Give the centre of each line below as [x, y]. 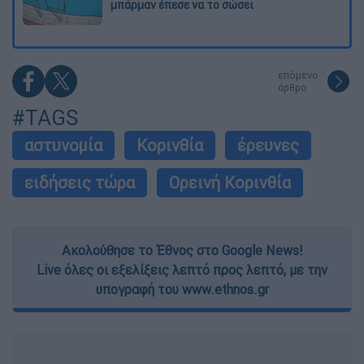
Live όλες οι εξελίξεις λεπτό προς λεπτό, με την [182, 270]
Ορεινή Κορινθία [230, 183]
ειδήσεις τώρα [80, 183]
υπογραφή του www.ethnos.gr [182, 290]
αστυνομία [63, 145]
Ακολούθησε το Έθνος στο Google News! [182, 251]
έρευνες [268, 145]
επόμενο [298, 76]
